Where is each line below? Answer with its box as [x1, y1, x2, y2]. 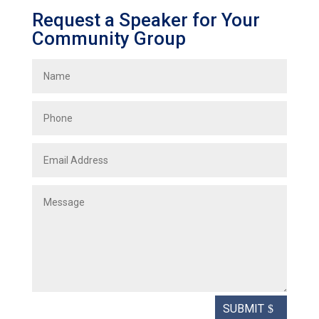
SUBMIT [223, 302, 265, 316]
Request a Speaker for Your [31, 9, 260, 31]
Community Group [31, 27, 186, 49]
